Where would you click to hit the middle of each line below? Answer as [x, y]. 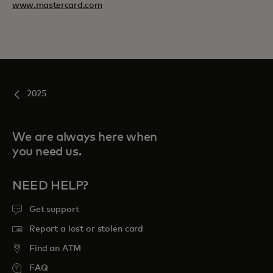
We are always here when [85, 137]
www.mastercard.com [57, 5]
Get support [54, 210]
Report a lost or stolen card [87, 229]
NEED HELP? [50, 186]
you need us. [47, 152]
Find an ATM [55, 249]
